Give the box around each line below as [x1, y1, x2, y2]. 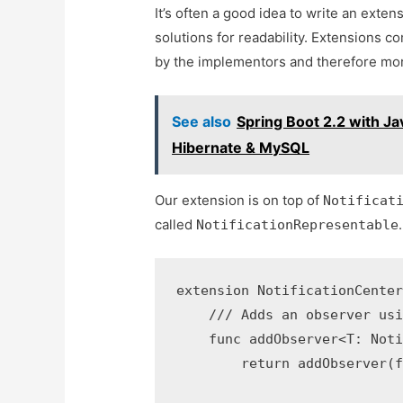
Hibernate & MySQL [172, 138, 310, 157]
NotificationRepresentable [196, 216, 399, 233]
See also [172, 112, 232, 130]
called [155, 215, 197, 233]
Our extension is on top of [155, 191, 324, 209]
